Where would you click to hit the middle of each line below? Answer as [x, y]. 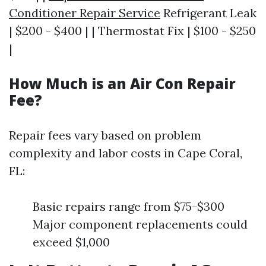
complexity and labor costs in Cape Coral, [126, 153]
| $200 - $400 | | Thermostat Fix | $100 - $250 [132, 30]
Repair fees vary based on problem [105, 135]
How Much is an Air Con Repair [122, 83]
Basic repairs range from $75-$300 [129, 206]
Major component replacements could [140, 224]
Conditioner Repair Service [85, 12]
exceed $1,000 [71, 242]
